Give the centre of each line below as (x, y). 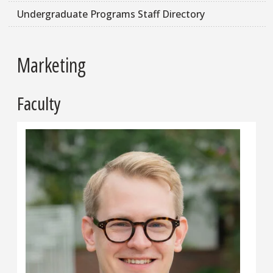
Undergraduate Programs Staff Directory (111, 14)
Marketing (51, 65)
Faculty (39, 103)
